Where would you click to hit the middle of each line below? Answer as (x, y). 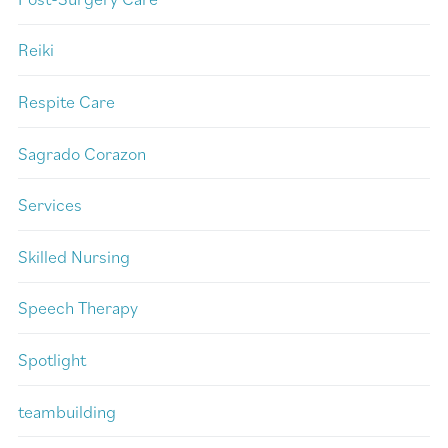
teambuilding (67, 411)
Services (50, 205)
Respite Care (66, 101)
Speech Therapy (78, 308)
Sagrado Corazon (82, 153)
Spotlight (52, 359)
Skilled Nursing (74, 256)
